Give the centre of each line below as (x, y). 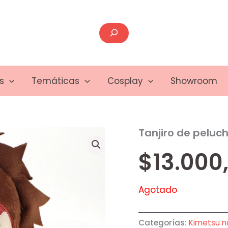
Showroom (194, 81)
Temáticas (56, 81)
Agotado (158, 190)
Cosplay (125, 81)
